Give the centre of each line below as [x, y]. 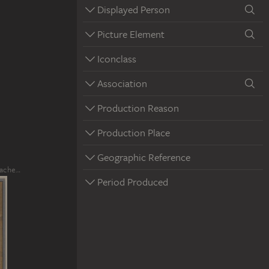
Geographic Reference [144, 157]
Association [122, 83]
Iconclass [117, 59]
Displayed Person [134, 9]
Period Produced [133, 182]
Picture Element [131, 34]
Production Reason [138, 108]
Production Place [134, 132]
